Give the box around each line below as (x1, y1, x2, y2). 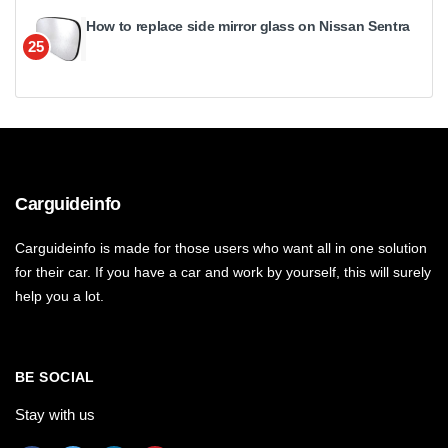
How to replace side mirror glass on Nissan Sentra (86, 17, 410, 34)
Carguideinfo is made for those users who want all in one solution (15, 239, 427, 256)
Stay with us (15, 405, 95, 423)
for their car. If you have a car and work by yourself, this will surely (15, 263, 431, 280)
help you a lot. (15, 287, 104, 304)
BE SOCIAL (15, 368, 95, 385)
